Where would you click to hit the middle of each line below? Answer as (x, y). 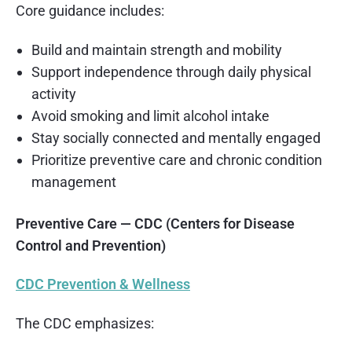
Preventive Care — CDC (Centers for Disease (155, 223)
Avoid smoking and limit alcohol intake (150, 115)
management (74, 181)
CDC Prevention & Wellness (103, 284)
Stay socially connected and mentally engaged (176, 137)
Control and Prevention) (91, 245)
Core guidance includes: (90, 11)
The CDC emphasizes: (85, 324)
